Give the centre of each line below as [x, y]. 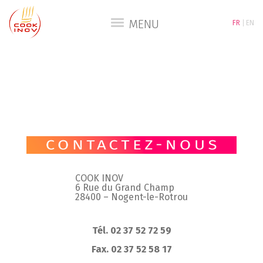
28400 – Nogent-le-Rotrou [131, 197]
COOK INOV [99, 178]
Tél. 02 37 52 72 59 [131, 231]
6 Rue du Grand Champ [125, 188]
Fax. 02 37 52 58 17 [131, 249]
